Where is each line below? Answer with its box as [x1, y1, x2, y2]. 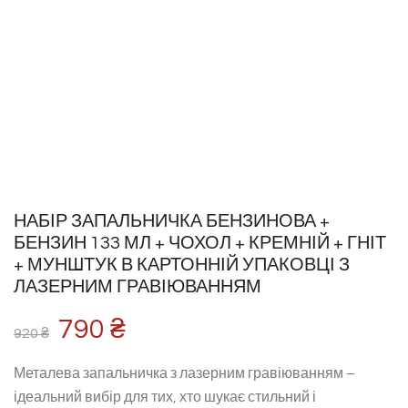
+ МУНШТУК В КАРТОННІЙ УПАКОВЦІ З [14, 255, 350, 274]
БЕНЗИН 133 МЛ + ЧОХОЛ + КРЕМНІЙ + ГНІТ [14, 233, 386, 252]
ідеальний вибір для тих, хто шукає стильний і [14, 389, 316, 404]
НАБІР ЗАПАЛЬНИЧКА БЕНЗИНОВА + [14, 211, 330, 230]
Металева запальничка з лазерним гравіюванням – [14, 365, 355, 381]
